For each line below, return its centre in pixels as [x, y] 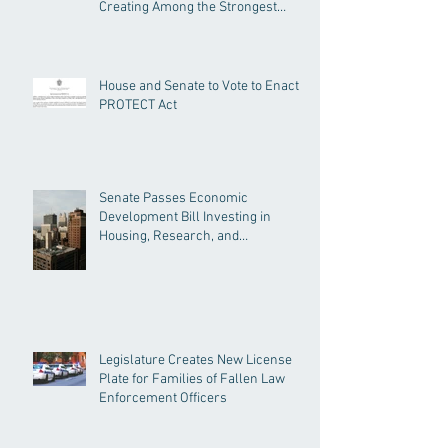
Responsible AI [142, 255]
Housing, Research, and [169, 236]
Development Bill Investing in [185, 217]
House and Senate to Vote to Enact [199, 86]
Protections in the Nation [171, 26]
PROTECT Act [138, 105]
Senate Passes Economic [173, 198]
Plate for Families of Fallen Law [192, 379]
